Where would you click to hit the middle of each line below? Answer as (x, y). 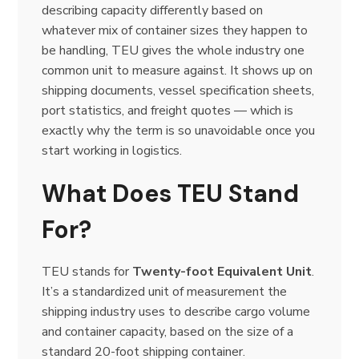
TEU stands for (87, 271)
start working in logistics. (112, 150)
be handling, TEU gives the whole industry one (173, 50)
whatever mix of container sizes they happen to (175, 30)
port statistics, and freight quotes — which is (168, 110)
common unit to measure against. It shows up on (177, 70)
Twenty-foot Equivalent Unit (222, 271)
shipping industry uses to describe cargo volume (176, 311)
